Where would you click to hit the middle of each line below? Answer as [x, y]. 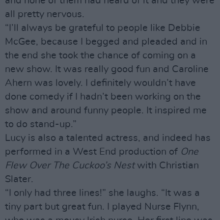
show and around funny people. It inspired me [106, 110]
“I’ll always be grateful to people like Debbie [103, 28]
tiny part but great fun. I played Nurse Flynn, [102, 207]
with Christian [167, 165]
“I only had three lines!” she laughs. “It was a [102, 193]
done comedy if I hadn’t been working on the [103, 97]
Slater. [19, 179]
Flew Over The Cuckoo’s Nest [70, 165]
